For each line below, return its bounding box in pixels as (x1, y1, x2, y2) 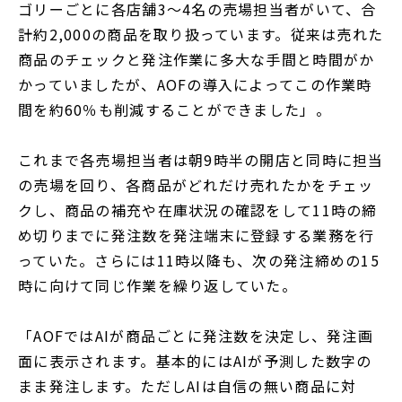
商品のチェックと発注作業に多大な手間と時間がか (18, 48, 375, 70)
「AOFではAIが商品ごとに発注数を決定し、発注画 (18, 324, 373, 346)
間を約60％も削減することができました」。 (18, 98, 331, 120)
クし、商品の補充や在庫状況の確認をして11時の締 (18, 198, 378, 221)
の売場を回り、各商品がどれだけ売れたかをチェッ (18, 173, 374, 196)
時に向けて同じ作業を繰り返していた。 (18, 274, 298, 296)
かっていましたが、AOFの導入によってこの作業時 (18, 73, 372, 95)
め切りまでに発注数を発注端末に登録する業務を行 (18, 223, 375, 246)
